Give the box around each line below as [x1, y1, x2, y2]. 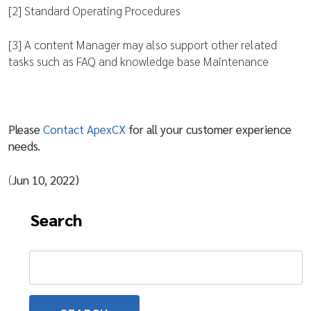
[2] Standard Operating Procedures [8, 3, 180, 18]
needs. [8, 138, 40, 153]
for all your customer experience [126, 121, 292, 137]
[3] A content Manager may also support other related [8, 37, 277, 52]
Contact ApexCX [43, 121, 126, 137]
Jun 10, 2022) [12, 172, 79, 187]
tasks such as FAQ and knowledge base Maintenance [8, 53, 269, 69]
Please [8, 121, 40, 137]
